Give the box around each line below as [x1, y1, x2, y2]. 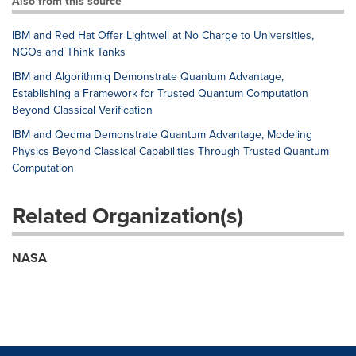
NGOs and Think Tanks [12, 44, 126, 60]
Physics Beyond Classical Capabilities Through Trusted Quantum [12, 143, 329, 160]
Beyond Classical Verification [12, 102, 153, 118]
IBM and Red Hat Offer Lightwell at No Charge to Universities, [12, 27, 314, 44]
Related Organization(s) [12, 199, 243, 232]
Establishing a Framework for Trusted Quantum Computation [12, 85, 308, 102]
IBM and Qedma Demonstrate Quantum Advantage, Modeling [12, 126, 312, 143]
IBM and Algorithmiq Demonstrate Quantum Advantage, [12, 68, 284, 85]
